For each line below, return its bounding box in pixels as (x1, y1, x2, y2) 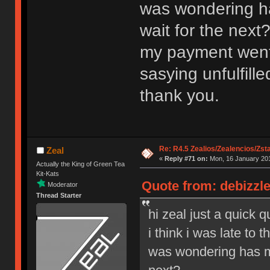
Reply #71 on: (164, 154, 208, 162)
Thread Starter (36, 191, 82, 199)
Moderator (48, 180, 78, 188)
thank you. (139, 86, 219, 105)
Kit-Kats (36, 169, 60, 177)
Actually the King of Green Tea (36, 160, 125, 168)
